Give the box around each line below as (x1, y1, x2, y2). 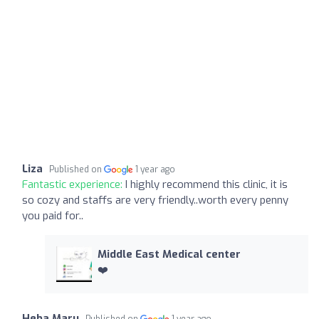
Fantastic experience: (22, 177, 125, 192)
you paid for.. (22, 208, 83, 223)
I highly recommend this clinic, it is (125, 177, 288, 192)
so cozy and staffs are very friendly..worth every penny (22, 192, 288, 207)
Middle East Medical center (97, 246, 241, 261)
